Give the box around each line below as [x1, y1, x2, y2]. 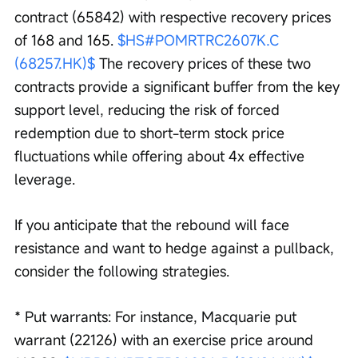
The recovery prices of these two [95, 54, 315, 74]
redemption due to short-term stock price [14, 123, 288, 143]
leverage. [14, 169, 75, 189]
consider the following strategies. [14, 261, 229, 281]
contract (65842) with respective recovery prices [14, 7, 335, 27]
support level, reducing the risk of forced [14, 100, 284, 120]
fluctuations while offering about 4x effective [14, 146, 308, 166]
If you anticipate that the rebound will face [14, 215, 293, 235]
